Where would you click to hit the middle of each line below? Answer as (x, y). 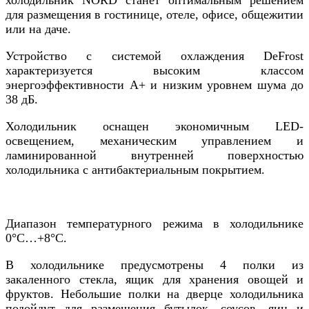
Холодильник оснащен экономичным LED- (154, 126)
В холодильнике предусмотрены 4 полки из (154, 265)
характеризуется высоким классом (154, 70)
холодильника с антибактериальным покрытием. (135, 169)
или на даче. (38, 29)
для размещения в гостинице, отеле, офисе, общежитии (154, 14)
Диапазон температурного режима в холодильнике (154, 223)
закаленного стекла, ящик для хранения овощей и (154, 279)
